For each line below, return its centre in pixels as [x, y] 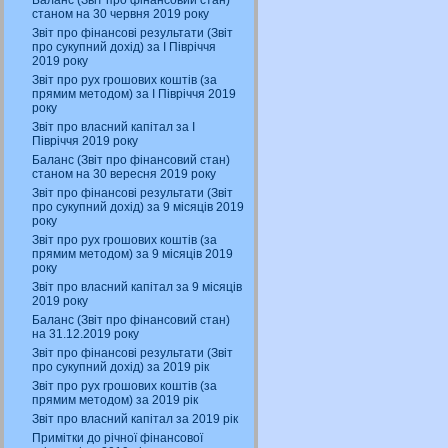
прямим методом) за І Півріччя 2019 [134, 94]
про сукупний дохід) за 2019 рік [120, 367]
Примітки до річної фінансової [117, 438]
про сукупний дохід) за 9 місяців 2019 [138, 207]
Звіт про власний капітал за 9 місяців [137, 287]
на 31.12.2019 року [85, 334]
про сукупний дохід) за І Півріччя [124, 47]
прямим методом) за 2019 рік [115, 400]
